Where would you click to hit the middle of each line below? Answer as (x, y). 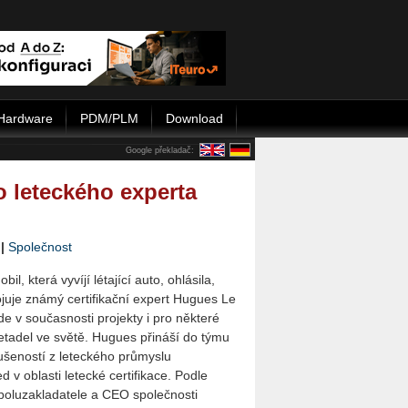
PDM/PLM (109, 118)
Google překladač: (160, 150)
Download (194, 118)
